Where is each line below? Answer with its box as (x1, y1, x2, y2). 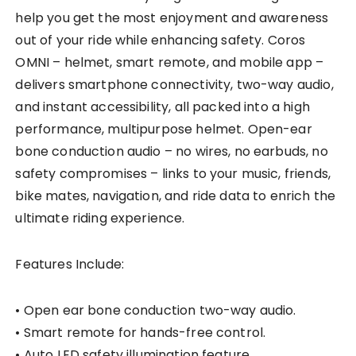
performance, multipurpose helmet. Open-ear (15, 120, 312, 139)
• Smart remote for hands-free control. (15, 323, 266, 342)
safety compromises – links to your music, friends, (15, 164, 331, 184)
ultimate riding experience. (15, 209, 185, 228)
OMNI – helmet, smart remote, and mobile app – (15, 53, 324, 72)
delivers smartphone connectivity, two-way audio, (15, 75, 334, 95)
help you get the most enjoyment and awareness (15, 9, 329, 28)
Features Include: (15, 255, 125, 274)
